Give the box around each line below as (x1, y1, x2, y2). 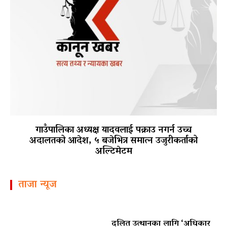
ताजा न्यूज (18, 175, 57, 195)
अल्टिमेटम (95, 143, 132, 161)
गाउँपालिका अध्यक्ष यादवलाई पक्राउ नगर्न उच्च (35, 122, 192, 139)
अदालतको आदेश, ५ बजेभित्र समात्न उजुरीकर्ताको (29, 132, 198, 150)
